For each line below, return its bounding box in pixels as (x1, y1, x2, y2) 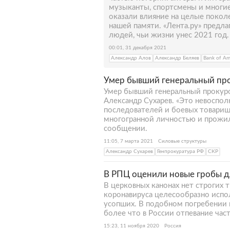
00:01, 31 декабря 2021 (109, 45, 166, 50)
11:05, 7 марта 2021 (104, 139, 153, 144)
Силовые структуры (158, 139, 206, 144)
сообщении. (104, 125, 147, 132)
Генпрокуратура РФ (157, 149, 204, 154)
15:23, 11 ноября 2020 (104, 223, 159, 228)
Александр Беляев (155, 55, 199, 61)
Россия (164, 223, 181, 228)
